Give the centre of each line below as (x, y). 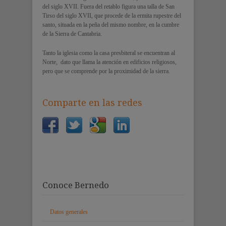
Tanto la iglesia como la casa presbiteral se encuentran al (109, 53)
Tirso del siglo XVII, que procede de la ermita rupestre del (112, 15)
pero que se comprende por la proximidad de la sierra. (106, 71)
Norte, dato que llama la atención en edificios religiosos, (109, 62)
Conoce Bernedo (76, 185)
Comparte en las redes (92, 102)
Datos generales (69, 212)
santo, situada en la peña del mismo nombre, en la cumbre (111, 24)
